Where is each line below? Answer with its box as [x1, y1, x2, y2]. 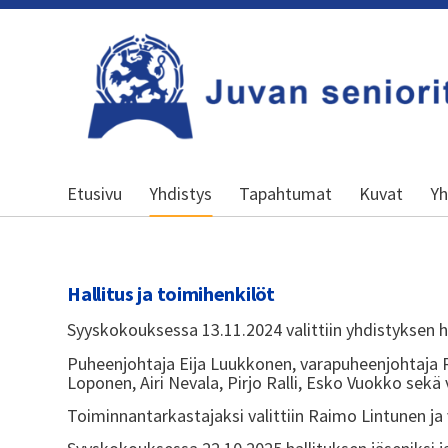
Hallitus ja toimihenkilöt [67, 281, 275, 307]
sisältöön [10, 46, 79, 69]
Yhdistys [149, 181, 213, 205]
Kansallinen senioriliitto [65, 84, 308, 112]
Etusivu [67, 181, 123, 205]
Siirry [10, 8, 47, 31]
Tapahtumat [239, 181, 333, 205]
